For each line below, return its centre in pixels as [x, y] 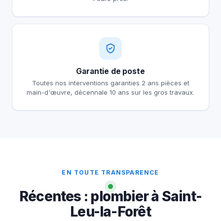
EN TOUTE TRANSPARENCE [110, 173]
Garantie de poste [110, 72]
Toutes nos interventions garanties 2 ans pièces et [110, 83]
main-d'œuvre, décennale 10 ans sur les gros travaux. [110, 92]
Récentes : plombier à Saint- [110, 197]
